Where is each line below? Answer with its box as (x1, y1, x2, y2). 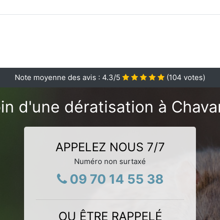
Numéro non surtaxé (74, 156, 146, 166)
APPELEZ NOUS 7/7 (55, 139, 165, 154)
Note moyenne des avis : (15, 72, 102, 82)
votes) (182, 72, 205, 82)
